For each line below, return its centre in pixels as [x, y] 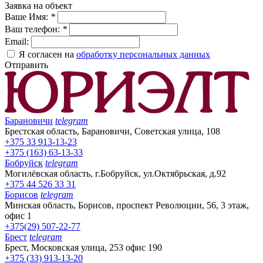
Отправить [26, 65]
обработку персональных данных [143, 54]
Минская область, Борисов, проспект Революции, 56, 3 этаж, [127, 205]
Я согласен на [48, 54]
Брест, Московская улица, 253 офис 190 [83, 247]
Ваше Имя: [28, 16]
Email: [18, 41]
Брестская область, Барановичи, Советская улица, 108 [112, 131]
